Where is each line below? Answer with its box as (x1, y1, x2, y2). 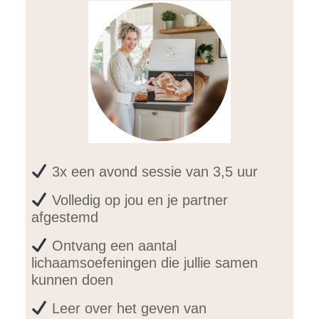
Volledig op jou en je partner (47, 192, 228, 208)
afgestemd (31, 209, 98, 225)
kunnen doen (31, 271, 113, 288)
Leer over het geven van (47, 300, 206, 316)
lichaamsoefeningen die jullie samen (31, 254, 258, 271)
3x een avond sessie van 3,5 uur (47, 163, 258, 179)
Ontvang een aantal (47, 237, 177, 253)
